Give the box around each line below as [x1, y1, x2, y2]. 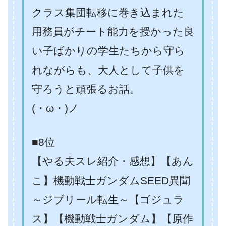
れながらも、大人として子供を [32, 64, 185, 76]
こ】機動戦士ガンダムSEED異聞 [32, 175, 190, 187]
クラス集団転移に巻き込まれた [32, 7, 184, 19]
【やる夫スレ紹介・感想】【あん [32, 155, 194, 167]
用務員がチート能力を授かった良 [32, 26, 194, 38]
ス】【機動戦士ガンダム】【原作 [32, 213, 193, 225]
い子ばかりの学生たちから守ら [32, 45, 185, 57]
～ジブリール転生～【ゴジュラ [32, 194, 184, 206]
